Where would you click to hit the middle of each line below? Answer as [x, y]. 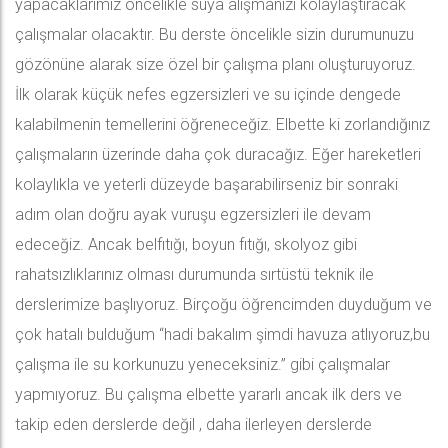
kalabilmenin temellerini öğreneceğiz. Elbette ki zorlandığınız [222, 124]
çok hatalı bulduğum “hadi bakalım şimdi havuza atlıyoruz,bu [222, 334]
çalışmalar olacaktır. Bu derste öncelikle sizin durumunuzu [214, 34]
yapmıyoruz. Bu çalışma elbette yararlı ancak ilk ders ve [208, 394]
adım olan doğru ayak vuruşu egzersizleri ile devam [193, 214]
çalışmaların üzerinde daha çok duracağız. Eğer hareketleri [218, 154]
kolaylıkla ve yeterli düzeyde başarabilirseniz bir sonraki [206, 184]
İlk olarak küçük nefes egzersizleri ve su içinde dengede [208, 94]
